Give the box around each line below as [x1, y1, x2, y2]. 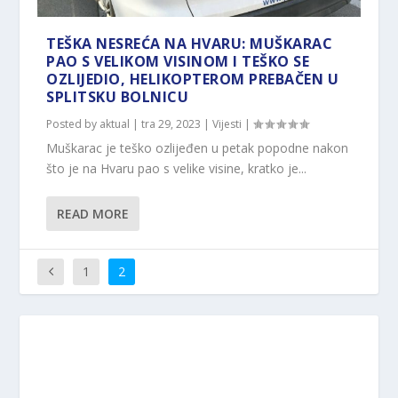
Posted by [46, 115, 100, 131]
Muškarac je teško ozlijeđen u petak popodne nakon [46, 139, 349, 156]
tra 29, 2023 [141, 115, 202, 131]
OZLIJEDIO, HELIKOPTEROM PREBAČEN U [46, 68, 339, 89]
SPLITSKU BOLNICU [46, 86, 189, 107]
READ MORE [57, 204, 130, 222]
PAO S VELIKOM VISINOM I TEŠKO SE [46, 51, 310, 71]
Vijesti [212, 115, 243, 131]
